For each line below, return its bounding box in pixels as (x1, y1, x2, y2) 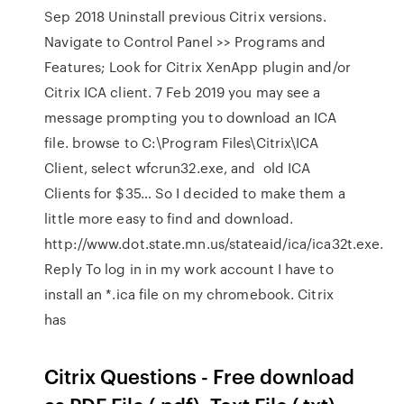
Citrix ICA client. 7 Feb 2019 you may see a (44, 82, 321, 102)
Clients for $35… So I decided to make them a (44, 183, 345, 203)
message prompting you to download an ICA (44, 107, 337, 127)
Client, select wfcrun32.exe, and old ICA (44, 158, 311, 178)
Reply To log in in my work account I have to (44, 259, 334, 279)
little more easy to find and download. (44, 208, 294, 228)
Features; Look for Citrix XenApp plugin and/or (44, 57, 351, 77)
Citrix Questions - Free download (44, 362, 355, 390)
